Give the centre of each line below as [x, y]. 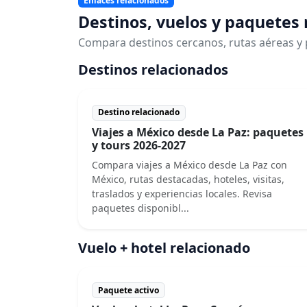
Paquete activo [128, 290]
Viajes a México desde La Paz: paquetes [198, 132]
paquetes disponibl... [140, 208]
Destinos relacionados [153, 70]
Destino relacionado [138, 112]
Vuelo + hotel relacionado [164, 247]
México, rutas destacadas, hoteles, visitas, [188, 179]
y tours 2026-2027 [139, 145]
